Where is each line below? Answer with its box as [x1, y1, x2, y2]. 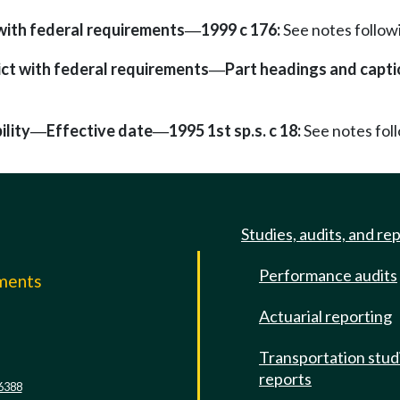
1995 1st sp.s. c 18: [169, 120, 301, 140]
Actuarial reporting [259, 306, 392, 326]
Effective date [46, 120, 153, 140]
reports [259, 369, 312, 388]
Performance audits [259, 265, 397, 285]
